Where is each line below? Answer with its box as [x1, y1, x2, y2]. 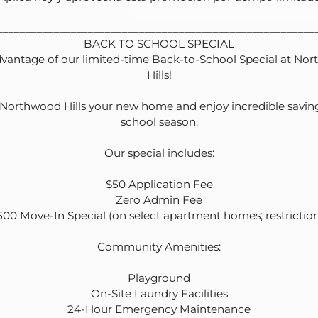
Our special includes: [104, 146, 214, 160]
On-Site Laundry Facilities [90, 286, 228, 300]
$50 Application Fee [105, 177, 213, 191]
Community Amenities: [97, 239, 221, 253]
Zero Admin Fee [116, 192, 202, 207]
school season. [120, 114, 198, 128]
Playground [128, 270, 190, 285]
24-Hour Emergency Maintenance [67, 302, 251, 316]
